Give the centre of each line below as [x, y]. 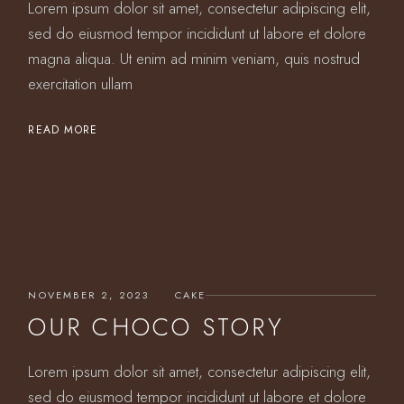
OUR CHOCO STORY [156, 327]
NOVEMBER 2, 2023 [89, 295]
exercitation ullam [81, 84]
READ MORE [63, 130]
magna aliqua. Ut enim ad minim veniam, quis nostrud [194, 59]
